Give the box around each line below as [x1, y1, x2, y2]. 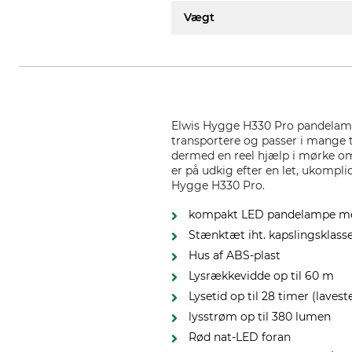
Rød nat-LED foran [189, 330, 291, 344]
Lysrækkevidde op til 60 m [189, 269, 335, 283]
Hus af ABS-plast [189, 248, 281, 262]
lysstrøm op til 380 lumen [189, 310, 332, 324]
